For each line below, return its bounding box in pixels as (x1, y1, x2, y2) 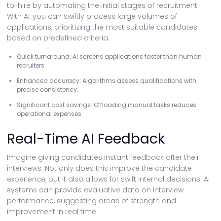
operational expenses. (17, 110, 83, 118)
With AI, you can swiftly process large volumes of (7, 11, 177, 21)
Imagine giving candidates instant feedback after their (7, 152, 199, 162)
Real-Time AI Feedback (7, 129, 165, 148)
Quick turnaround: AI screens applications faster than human (17, 52, 202, 61)
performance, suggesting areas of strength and (7, 196, 176, 206)
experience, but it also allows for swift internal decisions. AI (7, 174, 210, 184)
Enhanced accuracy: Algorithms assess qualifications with (17, 76, 196, 85)
